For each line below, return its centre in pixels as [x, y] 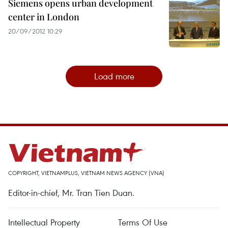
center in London [44, 17]
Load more [114, 76]
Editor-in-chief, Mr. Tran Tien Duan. [71, 193]
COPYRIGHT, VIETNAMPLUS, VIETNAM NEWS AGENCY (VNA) [86, 173]
